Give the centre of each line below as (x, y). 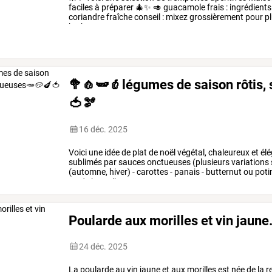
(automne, (88, 172)
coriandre (87, 17)
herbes (82, 27)
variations (250, 162)
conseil (147, 17)
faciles (81, 8)
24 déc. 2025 (104, 246)
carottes (152, 172)
